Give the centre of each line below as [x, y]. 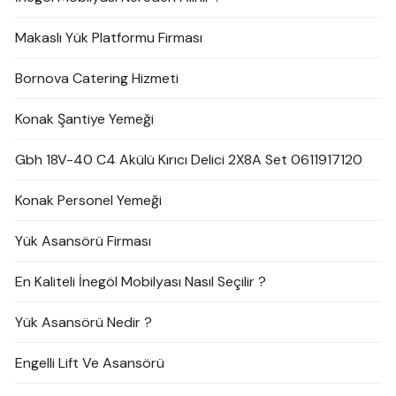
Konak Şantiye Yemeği [85, 119]
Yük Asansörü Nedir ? [84, 323]
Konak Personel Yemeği [89, 201]
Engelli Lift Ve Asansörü [90, 363]
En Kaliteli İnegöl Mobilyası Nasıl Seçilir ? [141, 282]
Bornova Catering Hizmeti [97, 79]
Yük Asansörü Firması [84, 241]
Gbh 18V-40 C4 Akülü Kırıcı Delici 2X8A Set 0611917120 [189, 160]
